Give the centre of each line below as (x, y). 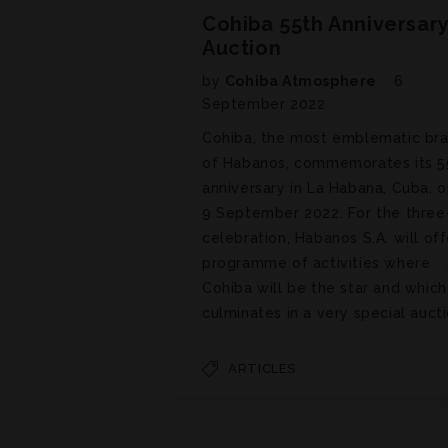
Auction (242, 47)
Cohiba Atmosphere (302, 80)
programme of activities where (316, 262)
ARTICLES (262, 368)
